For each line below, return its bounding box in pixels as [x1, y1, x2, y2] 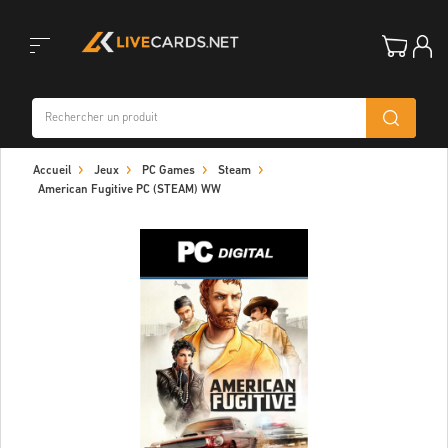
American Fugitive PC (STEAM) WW [38, 184, 221, 196]
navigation [9, 178, 80, 195]
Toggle [9, 78, 53, 95]
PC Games [142, 165, 195, 177]
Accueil [33, 165, 71, 177]
